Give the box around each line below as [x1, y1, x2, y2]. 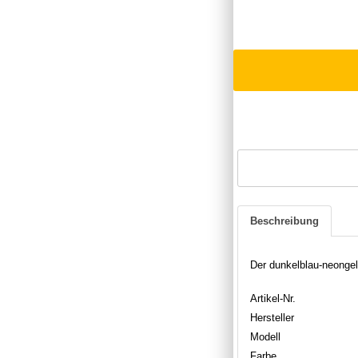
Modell [250, 330, 280, 343]
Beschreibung [250, 214, 319, 227]
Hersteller [250, 311, 294, 324]
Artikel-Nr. [250, 292, 296, 304]
